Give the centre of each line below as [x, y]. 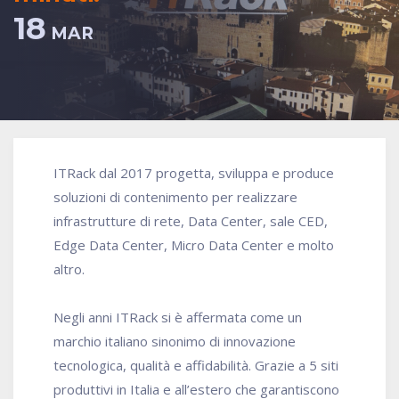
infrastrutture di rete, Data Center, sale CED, [191, 221]
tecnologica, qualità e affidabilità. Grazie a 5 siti [196, 366]
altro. [69, 269]
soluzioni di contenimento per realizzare [175, 197]
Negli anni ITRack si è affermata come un [178, 318]
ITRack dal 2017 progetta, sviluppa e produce [194, 173]
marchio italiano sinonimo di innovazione [175, 342]
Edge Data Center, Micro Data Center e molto [194, 245]
